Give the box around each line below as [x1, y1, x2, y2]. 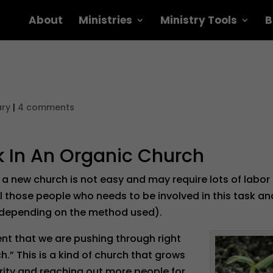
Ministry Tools [160, 13, 237, 27]
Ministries [78, 13, 132, 27]
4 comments [18, 101, 75, 113]
